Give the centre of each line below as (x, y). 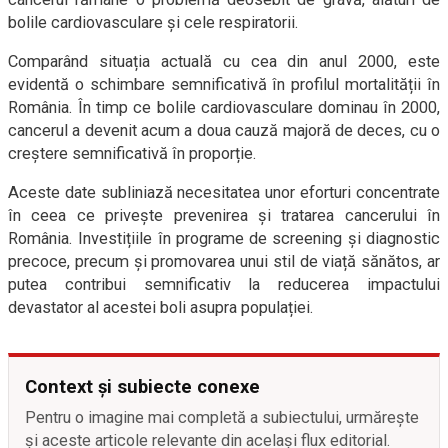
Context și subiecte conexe (142, 387)
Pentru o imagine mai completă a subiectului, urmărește (222, 418)
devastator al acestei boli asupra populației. (161, 308)
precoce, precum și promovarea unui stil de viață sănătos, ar (224, 262)
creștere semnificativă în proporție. (132, 154)
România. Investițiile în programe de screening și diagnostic (224, 239)
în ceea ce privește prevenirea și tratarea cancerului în (224, 216)
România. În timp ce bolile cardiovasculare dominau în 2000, (224, 108)
